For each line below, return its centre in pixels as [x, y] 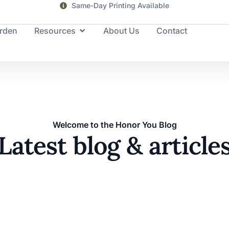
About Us [121, 31]
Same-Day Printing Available [120, 5]
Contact [171, 31]
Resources [55, 31]
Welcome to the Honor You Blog [114, 125]
